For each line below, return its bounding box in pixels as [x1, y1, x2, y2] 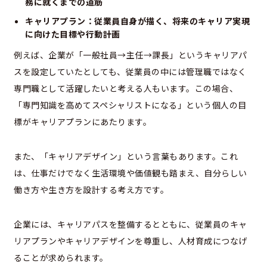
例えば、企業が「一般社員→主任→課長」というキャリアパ [14, 48, 247, 61]
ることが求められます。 [14, 251, 108, 263]
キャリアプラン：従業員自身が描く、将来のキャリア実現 [25, 14, 250, 27]
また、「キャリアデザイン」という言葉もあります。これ [14, 150, 238, 162]
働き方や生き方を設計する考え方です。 [14, 183, 169, 195]
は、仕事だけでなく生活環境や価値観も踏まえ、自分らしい [14, 166, 247, 179]
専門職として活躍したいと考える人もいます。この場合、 [14, 82, 238, 94]
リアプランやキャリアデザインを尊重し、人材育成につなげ [14, 234, 247, 247]
